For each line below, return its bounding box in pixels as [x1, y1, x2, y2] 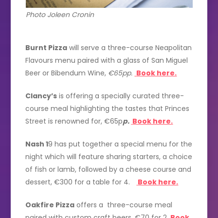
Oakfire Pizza [25, 200, 75, 210]
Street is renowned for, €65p [25, 116, 123, 126]
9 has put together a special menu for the [48, 139, 193, 149]
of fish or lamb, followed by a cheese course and [25, 164, 192, 174]
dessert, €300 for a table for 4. [25, 177, 132, 187]
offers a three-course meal [74, 200, 173, 210]
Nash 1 [25, 139, 49, 149]
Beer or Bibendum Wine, [25, 68, 109, 78]
